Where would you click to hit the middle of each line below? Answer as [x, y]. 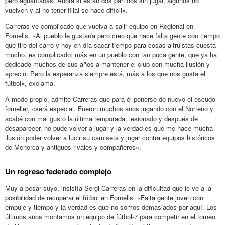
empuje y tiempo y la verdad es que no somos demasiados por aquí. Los [111, 207]
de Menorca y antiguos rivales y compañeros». [73, 147]
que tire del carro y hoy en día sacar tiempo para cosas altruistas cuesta [110, 45]
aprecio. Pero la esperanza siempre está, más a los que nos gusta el [105, 73]
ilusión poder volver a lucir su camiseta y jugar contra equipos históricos [110, 137]
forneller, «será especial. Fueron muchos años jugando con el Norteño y [109, 108]
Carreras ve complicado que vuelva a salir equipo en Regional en [99, 26]
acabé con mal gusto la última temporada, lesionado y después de [101, 118]
